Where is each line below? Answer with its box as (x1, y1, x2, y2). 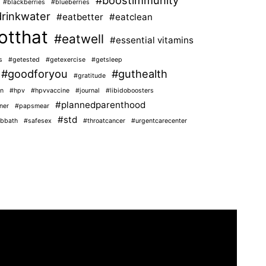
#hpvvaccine (31, 86, 69, 94)
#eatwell (54, 31, 104, 46)
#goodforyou (1, 66, 68, 80)
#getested (8, 55, 40, 64)
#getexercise (46, 55, 85, 64)
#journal (75, 86, 100, 94)
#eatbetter (56, 11, 103, 23)
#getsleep (91, 55, 122, 64)
